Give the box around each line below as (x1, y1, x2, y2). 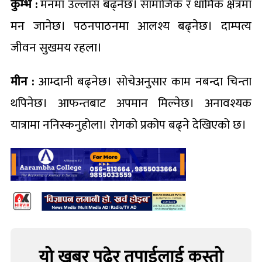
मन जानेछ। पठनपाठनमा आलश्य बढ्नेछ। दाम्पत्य (11, 15, 251, 36)
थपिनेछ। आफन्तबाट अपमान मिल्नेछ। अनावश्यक (11, 92, 251, 113)
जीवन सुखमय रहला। (11, 37, 102, 58)
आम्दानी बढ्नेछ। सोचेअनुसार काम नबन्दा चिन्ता (34, 71, 252, 92)
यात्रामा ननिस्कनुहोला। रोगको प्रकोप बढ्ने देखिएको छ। (11, 114, 246, 135)
